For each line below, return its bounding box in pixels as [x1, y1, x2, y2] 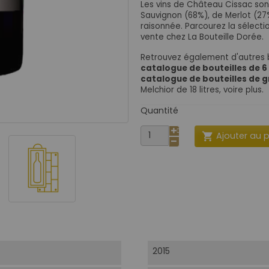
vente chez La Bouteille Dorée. [141, 31, 264, 43]
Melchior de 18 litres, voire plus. [141, 83, 264, 95]
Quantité [141, 104, 178, 116]
